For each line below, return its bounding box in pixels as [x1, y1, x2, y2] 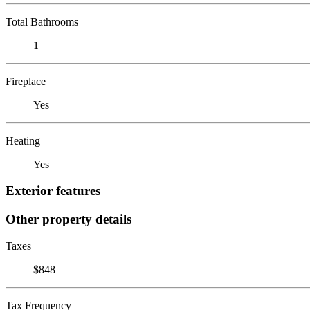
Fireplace [6, 75, 46, 87]
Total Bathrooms [6, 15, 78, 28]
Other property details [6, 211, 131, 226]
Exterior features [6, 183, 100, 199]
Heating [6, 134, 40, 147]
